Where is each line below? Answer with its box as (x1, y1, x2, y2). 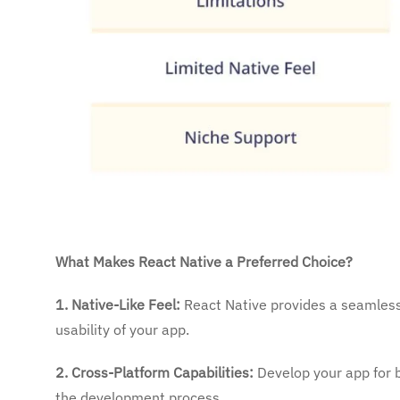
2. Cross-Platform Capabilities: (55, 362, 254, 381)
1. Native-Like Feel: (55, 295, 180, 313)
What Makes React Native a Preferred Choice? (55, 252, 353, 271)
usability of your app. (55, 320, 189, 338)
